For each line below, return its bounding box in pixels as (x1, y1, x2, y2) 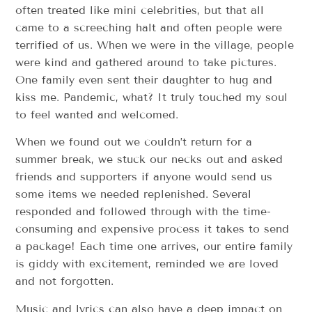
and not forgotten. (15, 274, 114, 288)
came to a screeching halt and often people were (15, 21, 283, 35)
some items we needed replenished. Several (15, 187, 252, 201)
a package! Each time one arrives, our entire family (15, 240, 293, 253)
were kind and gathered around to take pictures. (15, 56, 277, 70)
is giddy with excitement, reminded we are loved (15, 257, 279, 271)
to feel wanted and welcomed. (15, 108, 179, 122)
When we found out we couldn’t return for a (15, 135, 253, 149)
